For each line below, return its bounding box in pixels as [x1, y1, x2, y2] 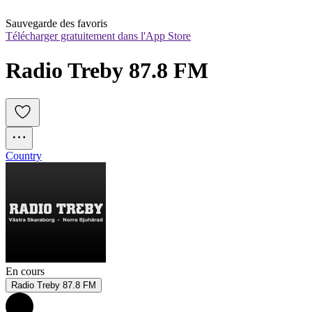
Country [6, 150, 42, 162]
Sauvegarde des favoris [6, 17, 107, 30]
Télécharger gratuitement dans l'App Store [6, 30, 191, 42]
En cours [6, 265, 45, 278]
